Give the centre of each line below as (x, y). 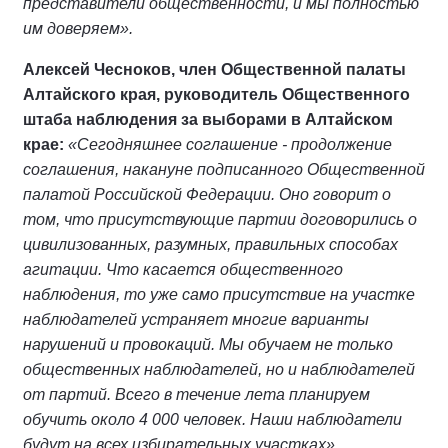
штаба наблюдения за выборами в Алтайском (208, 119)
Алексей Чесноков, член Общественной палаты (214, 69)
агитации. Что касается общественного (183, 269)
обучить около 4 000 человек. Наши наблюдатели (212, 419)
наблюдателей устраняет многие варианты (196, 319)
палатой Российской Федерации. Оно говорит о (207, 194)
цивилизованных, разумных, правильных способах (210, 244)
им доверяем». (78, 28)
